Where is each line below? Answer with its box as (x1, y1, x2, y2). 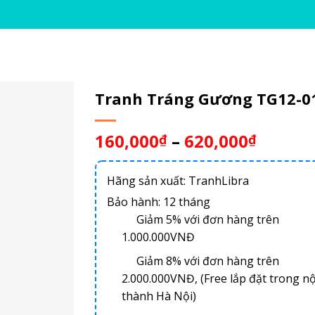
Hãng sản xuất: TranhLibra (106, 172, 249, 188)
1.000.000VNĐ (121, 229, 195, 245)
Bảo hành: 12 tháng (106, 193, 210, 210)
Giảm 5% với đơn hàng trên (133, 211, 279, 227)
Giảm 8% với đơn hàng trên (133, 253, 279, 269)
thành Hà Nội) (121, 288, 196, 304)
